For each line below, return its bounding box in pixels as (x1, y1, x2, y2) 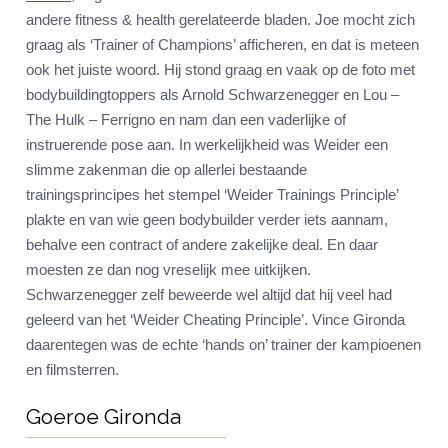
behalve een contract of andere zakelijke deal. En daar (26, 236, 378, 254)
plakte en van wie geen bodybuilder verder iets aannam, (26, 211, 388, 229)
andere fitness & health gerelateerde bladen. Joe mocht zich (26, 11, 415, 29)
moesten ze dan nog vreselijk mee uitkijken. (26, 261, 311, 279)
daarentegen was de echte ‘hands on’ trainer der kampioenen (26, 336, 421, 354)
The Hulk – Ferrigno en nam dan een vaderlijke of (26, 111, 346, 129)
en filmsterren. (26, 361, 119, 379)
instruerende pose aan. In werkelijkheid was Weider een (26, 136, 388, 154)
